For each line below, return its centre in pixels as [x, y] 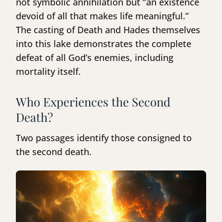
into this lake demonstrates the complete [104, 44]
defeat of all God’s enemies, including [95, 58]
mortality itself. [48, 72]
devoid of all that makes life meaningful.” [102, 16]
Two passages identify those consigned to [104, 138]
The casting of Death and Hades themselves [108, 30]
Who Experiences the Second [93, 102]
